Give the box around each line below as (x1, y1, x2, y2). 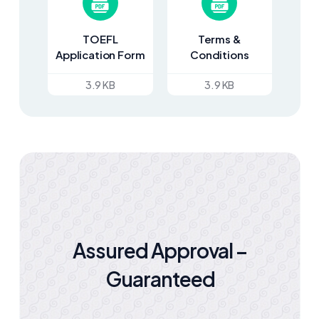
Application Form (56, 48, 145, 61)
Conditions (190, 48, 249, 61)
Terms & (197, 32, 241, 46)
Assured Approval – (73, 238, 247, 263)
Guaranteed (105, 266, 215, 291)
